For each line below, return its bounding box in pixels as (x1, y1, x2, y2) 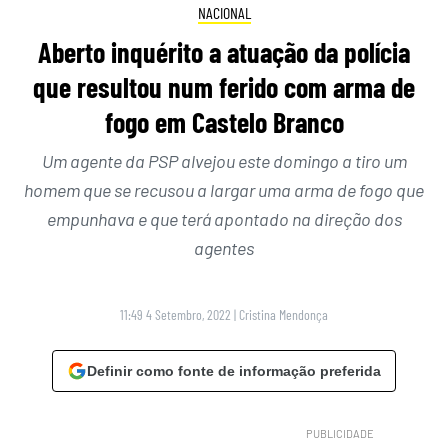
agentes (194, 236, 254, 259)
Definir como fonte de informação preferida (87, 362, 381, 379)
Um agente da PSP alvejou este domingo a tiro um (41, 149, 407, 172)
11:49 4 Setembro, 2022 (120, 305, 231, 323)
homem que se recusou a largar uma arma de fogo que (24, 178, 424, 201)
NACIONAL (197, 3, 251, 23)
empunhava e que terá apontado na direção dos (46, 207, 402, 230)
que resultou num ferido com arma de (33, 69, 415, 104)
